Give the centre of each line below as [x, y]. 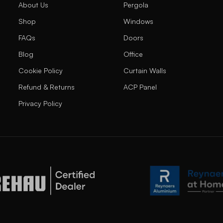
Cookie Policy [41, 70]
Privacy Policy [41, 103]
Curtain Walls [145, 70]
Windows [138, 21]
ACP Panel [140, 87]
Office [133, 54]
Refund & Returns [47, 87]
